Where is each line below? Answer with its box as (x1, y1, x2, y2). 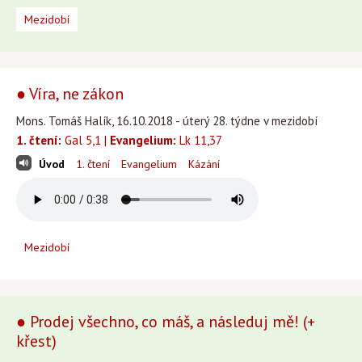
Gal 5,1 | (61, 133, 110, 148)
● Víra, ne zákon (16, 83, 124, 104)
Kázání (188, 157, 220, 171)
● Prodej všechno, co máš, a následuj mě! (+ (16, 311, 315, 332)
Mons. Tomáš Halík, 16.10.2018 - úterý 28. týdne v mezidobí (16, 113, 318, 128)
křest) (16, 330, 57, 351)
